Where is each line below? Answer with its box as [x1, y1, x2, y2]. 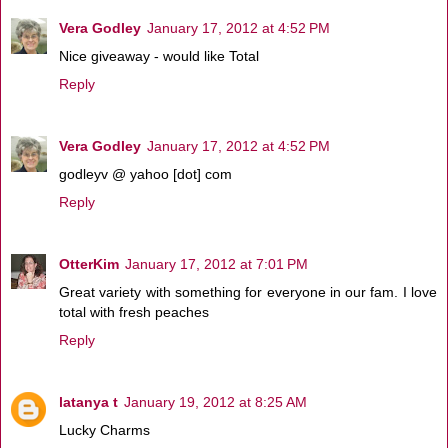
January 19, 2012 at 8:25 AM [124, 393, 307, 410]
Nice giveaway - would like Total [59, 47, 259, 64]
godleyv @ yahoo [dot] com [59, 165, 232, 182]
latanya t [59, 393, 118, 410]
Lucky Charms [59, 421, 150, 438]
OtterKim [59, 255, 119, 272]
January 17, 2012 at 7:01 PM [125, 255, 308, 272]
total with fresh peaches [59, 303, 209, 320]
